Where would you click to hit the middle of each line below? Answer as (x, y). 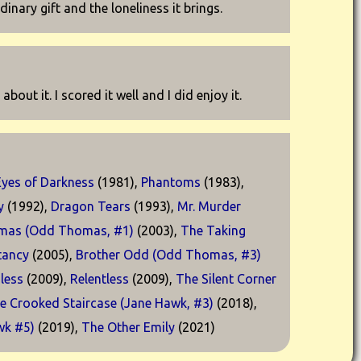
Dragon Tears (91, 206)
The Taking (214, 230)
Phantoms (171, 182)
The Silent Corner (226, 279)
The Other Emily (129, 327)
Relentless (100, 279)
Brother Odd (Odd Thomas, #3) (169, 255)
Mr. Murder (210, 206)
